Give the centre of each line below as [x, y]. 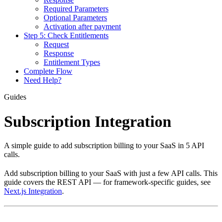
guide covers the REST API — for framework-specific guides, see [107, 182]
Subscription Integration [88, 121]
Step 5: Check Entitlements [66, 36]
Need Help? [43, 80]
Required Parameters [76, 9]
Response [59, 54]
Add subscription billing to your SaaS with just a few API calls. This [111, 173]
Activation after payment [82, 27]
